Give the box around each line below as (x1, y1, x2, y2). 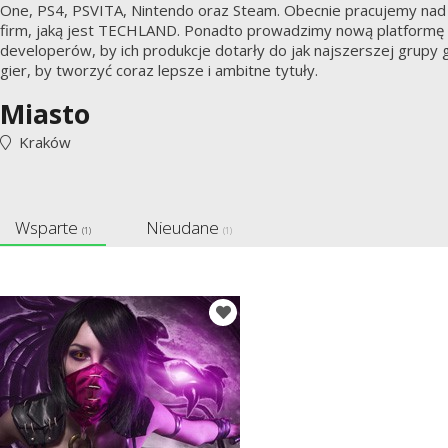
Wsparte (15, 216, 82, 239)
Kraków (11, 132, 71, 152)
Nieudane (146, 216, 223, 239)
